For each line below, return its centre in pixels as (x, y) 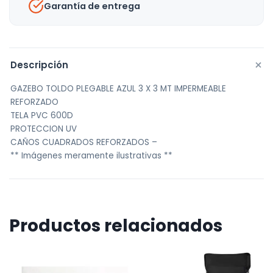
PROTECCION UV (44, 129)
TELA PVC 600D (42, 115)
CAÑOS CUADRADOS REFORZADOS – (84, 142)
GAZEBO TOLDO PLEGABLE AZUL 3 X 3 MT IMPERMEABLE (118, 89)
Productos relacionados (116, 226)
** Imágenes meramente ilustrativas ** (91, 156)
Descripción (39, 65)
